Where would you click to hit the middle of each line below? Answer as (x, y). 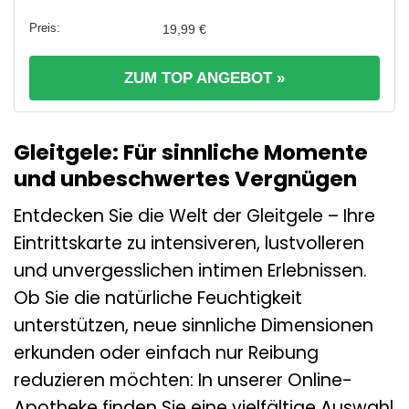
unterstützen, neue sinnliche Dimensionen (194, 326)
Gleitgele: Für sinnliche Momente (191, 152)
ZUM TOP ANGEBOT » (204, 78)
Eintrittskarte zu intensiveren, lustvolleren (189, 244)
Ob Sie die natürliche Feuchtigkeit (158, 299)
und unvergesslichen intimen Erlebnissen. (190, 271)
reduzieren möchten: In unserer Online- (183, 381)
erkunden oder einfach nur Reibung (166, 353)
